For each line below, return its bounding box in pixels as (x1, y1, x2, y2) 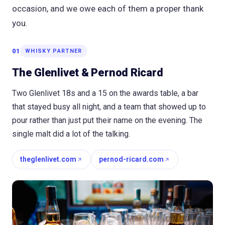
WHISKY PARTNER (25, 48, 82, 55)
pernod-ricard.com (99, 155, 164, 164)
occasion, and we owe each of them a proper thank (12, 4, 203, 14)
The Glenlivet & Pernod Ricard (12, 66, 163, 79)
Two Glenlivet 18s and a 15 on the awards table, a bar (12, 88, 198, 98)
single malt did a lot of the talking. (12, 129, 130, 139)
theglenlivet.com (20, 155, 76, 164)
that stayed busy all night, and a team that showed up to (12, 102, 206, 112)
